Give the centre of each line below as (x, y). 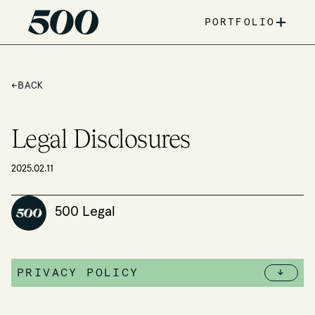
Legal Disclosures (101, 139)
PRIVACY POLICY (78, 273)
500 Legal (85, 212)
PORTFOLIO (240, 22)
